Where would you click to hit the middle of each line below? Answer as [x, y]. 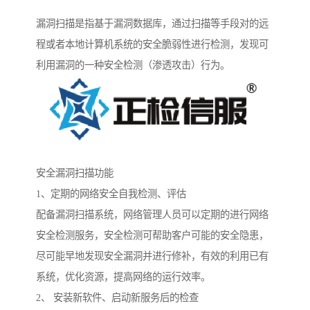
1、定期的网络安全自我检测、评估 [111, 193]
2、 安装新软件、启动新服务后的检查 [117, 297]
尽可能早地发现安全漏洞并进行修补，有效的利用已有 [152, 256]
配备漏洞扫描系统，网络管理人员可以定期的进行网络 [152, 214]
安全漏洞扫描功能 [75, 173]
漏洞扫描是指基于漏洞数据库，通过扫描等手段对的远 [152, 23]
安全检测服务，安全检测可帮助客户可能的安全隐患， [152, 235]
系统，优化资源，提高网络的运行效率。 [123, 276]
